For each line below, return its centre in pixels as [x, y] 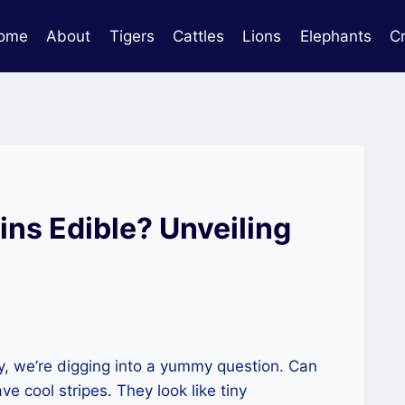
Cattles [198, 36]
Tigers [132, 36]
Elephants [335, 36]
